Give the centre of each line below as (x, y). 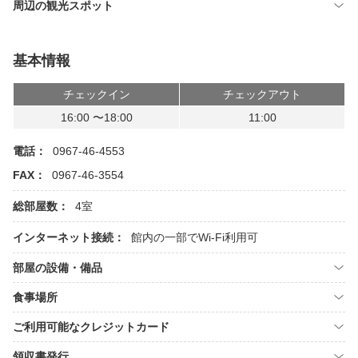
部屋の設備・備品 (58, 268)
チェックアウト (262, 94)
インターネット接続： (69, 237)
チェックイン (96, 94)
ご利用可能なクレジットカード (91, 327)
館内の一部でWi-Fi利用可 (195, 237)
